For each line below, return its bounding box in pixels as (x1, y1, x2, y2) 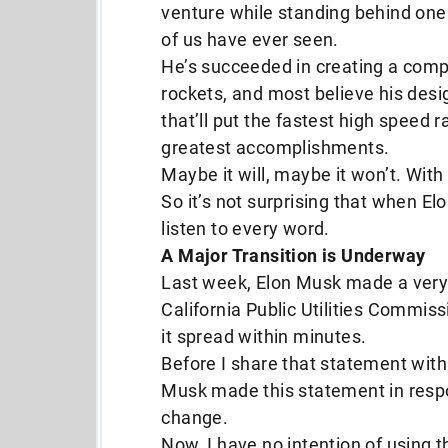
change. (161, 407, 229, 428)
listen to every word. (161, 218, 330, 239)
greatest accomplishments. (161, 137, 390, 158)
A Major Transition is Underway (161, 245, 426, 266)
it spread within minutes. (161, 326, 367, 347)
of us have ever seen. (161, 29, 339, 50)
